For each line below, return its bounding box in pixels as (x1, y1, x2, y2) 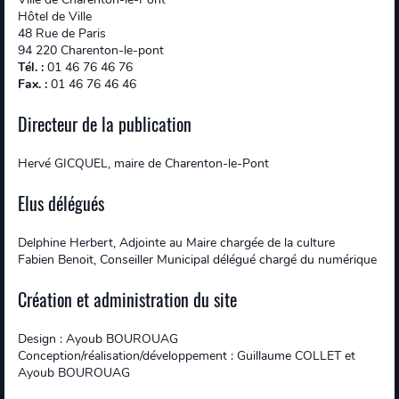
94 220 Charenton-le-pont (18, 42, 164, 59)
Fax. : (18, 76, 51, 93)
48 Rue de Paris (18, 25, 106, 42)
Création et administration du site (18, 286, 237, 313)
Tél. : (18, 59, 47, 76)
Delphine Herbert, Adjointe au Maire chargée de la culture (18, 234, 335, 251)
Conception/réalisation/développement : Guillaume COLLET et (18, 347, 355, 364)
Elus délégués (18, 190, 104, 216)
